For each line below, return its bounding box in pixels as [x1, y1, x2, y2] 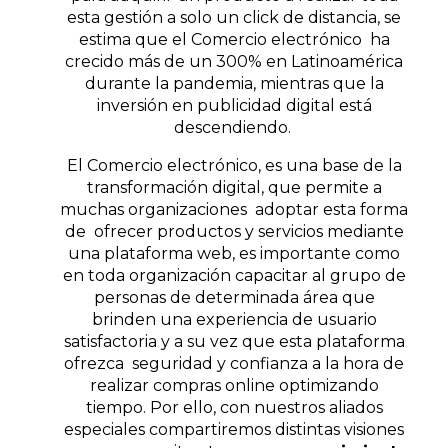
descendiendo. [173, 117, 295, 137]
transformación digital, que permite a [86, 177, 382, 197]
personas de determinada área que [93, 287, 375, 307]
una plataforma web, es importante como [68, 243, 400, 263]
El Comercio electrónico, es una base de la [66, 155, 402, 175]
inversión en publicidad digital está [96, 95, 372, 115]
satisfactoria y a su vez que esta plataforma [63, 331, 405, 351]
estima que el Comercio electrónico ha [78, 29, 390, 49]
